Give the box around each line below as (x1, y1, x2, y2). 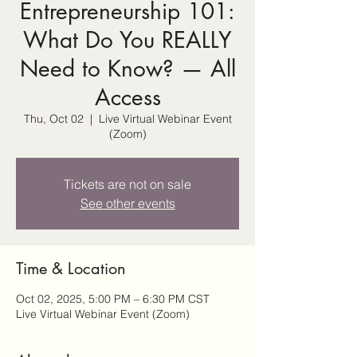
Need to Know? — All (19, 53, 236, 83)
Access (94, 82, 161, 112)
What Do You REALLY (23, 25, 232, 54)
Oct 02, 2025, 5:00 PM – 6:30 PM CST (16, 291, 210, 306)
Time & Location (16, 257, 126, 279)
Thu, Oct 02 (23, 111, 84, 126)
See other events (80, 194, 175, 211)
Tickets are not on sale (64, 175, 191, 192)
